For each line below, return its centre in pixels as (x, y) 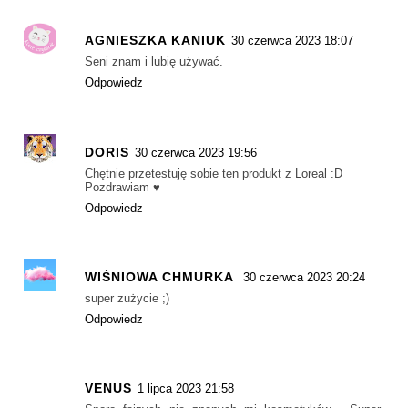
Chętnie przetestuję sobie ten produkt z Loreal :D (214, 173)
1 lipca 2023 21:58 (186, 389)
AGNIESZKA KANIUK (155, 41)
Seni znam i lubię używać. (154, 62)
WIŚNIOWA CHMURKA (161, 276)
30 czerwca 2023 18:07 (292, 41)
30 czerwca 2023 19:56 (196, 152)
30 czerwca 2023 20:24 (304, 277)
